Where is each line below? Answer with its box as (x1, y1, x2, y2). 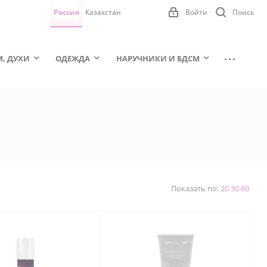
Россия (54, 7, 79, 17)
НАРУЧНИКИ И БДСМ (116, 53, 200, 64)
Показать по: (171, 183, 221, 194)
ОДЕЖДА (55, 53, 90, 64)
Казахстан (85, 7, 121, 17)
